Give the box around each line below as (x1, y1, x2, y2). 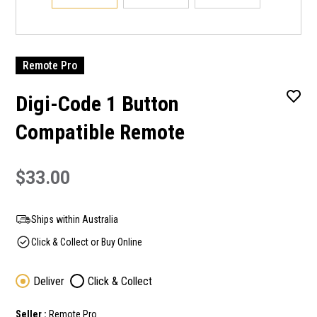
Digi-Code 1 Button (16, 91, 178, 116)
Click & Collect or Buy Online (31, 236, 142, 248)
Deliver (33, 275, 64, 288)
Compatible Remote (16, 120, 185, 144)
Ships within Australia (31, 214, 118, 225)
